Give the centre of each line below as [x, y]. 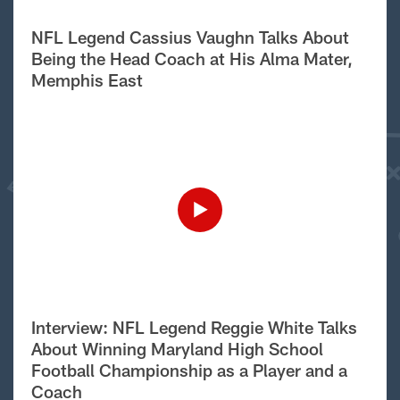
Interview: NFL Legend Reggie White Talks [194, 327]
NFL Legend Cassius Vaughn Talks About [190, 37]
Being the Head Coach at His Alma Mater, [192, 58]
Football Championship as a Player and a [189, 370]
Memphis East [87, 80]
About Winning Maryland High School [177, 349]
